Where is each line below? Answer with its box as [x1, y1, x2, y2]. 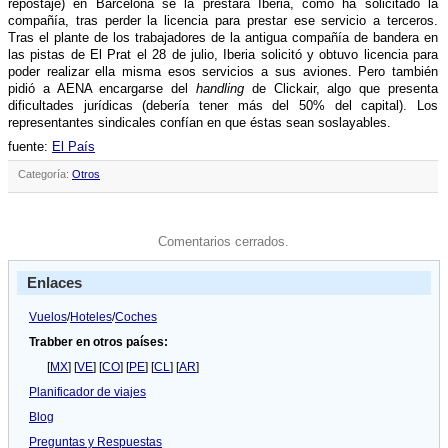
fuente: [8, 139, 52, 154]
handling [196, 81, 244, 96]
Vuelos [29, 310, 67, 325]
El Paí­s [52, 139, 95, 154]
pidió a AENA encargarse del [8, 81, 196, 96]
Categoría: [18, 168, 72, 180]
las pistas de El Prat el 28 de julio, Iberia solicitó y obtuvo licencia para [8, 47, 438, 62]
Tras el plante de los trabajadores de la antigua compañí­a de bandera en [8, 30, 438, 45]
